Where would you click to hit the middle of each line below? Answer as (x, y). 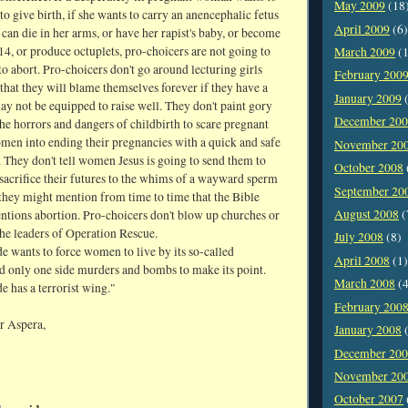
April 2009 (362, 29)
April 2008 (362, 260)
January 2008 (368, 330)
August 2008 (367, 214)
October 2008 (369, 168)
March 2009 (365, 52)
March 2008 (365, 284)
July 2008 (359, 237)
